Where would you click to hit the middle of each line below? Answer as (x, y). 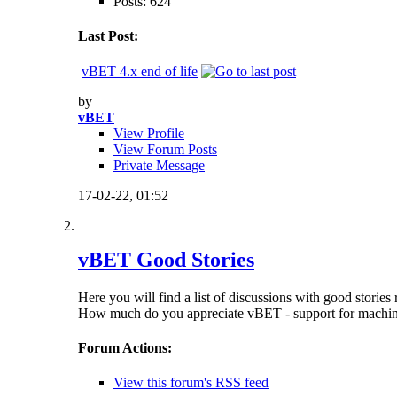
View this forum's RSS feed (191, 383)
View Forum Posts (165, 149)
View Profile (149, 133)
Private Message (159, 165)
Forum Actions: (125, 347)
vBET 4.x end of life (140, 71)
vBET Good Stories (166, 259)
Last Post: (108, 36)
